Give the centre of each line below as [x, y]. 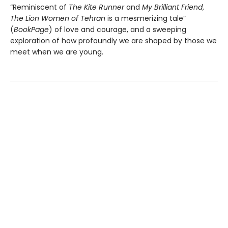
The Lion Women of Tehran [58, 19]
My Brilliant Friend [172, 7]
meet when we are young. [57, 52]
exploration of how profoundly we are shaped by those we [113, 41]
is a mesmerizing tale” [146, 19]
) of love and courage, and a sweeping [118, 30]
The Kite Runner [96, 7]
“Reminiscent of [39, 7]
